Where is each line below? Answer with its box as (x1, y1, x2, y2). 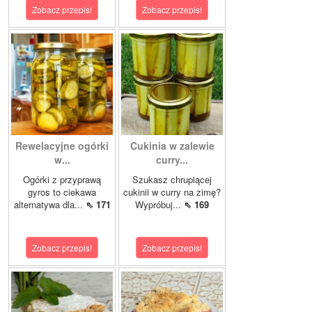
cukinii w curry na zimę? (123, 185, 221, 199)
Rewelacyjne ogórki (15, 139, 109, 153)
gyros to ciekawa (28, 185, 96, 199)
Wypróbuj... (135, 198, 184, 212)
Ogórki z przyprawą (23, 173, 101, 187)
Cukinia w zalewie (130, 139, 214, 153)
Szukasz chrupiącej (132, 173, 212, 187)
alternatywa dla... (13, 198, 86, 212)
